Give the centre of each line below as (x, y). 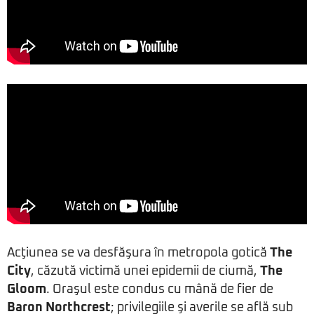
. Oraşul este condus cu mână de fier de (160, 290)
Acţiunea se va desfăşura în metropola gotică (138, 253)
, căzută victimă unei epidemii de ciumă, (145, 272)
